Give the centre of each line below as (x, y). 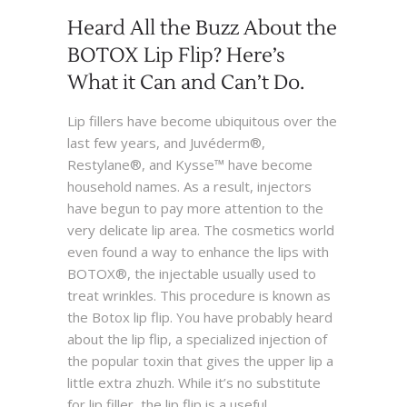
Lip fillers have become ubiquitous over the (202, 121)
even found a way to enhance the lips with (198, 252)
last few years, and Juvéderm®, (166, 143)
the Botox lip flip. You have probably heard (200, 317)
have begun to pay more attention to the (195, 208)
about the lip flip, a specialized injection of (197, 339)
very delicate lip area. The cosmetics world (201, 230)
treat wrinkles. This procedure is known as (199, 295)
